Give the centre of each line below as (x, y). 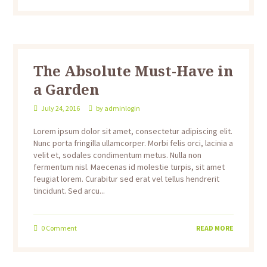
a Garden (66, 89)
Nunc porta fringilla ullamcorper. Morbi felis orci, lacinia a (133, 143)
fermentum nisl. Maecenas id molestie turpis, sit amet (129, 167)
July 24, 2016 (60, 108)
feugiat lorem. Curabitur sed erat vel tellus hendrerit (126, 179)
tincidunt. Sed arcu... (69, 191)
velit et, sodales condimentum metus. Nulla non (117, 155)
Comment (60, 228)
